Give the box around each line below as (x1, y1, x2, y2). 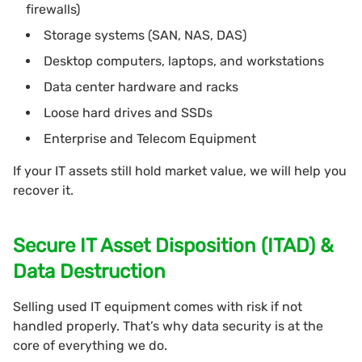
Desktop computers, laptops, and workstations (44, 53, 324, 69)
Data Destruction (13, 259, 166, 283)
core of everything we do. (13, 337, 167, 353)
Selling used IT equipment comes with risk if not (13, 298, 302, 314)
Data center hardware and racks (44, 78, 238, 95)
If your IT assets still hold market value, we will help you (13, 162, 347, 179)
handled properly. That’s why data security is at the (13, 318, 323, 334)
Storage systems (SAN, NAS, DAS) (44, 27, 246, 43)
